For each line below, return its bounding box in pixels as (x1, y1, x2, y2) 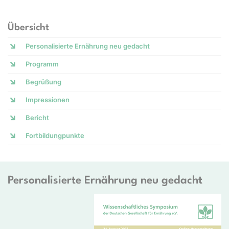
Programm (26, 60, 59, 68)
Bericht (26, 113, 49, 122)
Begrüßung (26, 78, 61, 86)
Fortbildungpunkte (26, 131, 84, 140)
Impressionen (26, 96, 70, 104)
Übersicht (8, 23, 49, 32)
